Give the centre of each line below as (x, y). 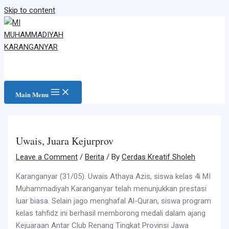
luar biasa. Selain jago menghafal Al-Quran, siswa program (114, 201)
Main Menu (32, 94)
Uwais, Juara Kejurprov (65, 141)
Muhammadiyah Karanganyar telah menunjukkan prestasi (111, 188)
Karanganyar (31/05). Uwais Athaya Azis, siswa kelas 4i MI (113, 176)
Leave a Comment (47, 157)
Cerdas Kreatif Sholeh (159, 157)
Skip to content (30, 10)
